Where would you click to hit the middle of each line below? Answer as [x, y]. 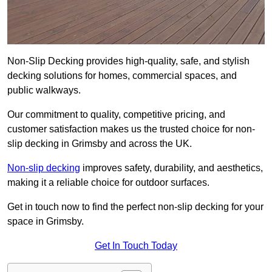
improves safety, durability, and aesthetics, [172, 168]
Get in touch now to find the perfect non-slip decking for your [135, 207]
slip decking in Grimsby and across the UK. [100, 144]
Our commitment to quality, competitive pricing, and [116, 115]
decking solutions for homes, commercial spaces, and [122, 76]
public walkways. [45, 90]
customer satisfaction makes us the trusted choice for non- [131, 129]
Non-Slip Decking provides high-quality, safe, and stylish [128, 61]
